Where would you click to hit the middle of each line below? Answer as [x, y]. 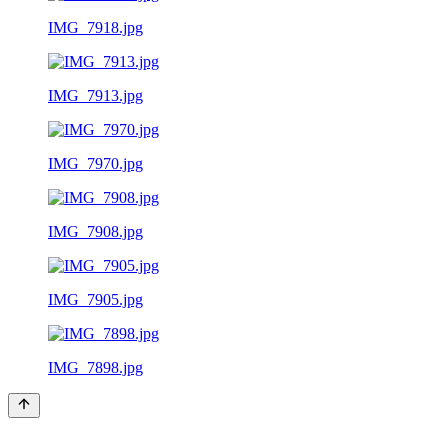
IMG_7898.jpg [95, 367]
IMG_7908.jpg [95, 231]
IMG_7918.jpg [95, 27]
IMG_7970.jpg [95, 163]
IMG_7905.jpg [95, 299]
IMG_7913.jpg [95, 95]
